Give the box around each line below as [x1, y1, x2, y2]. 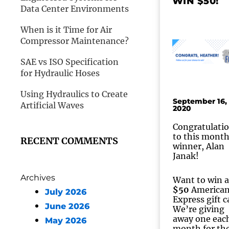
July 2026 [45, 187, 86, 197]
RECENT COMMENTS [20, 135, 118, 147]
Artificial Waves [20, 100, 84, 110]
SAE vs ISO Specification [20, 57, 119, 67]
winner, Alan [172, 141, 224, 151]
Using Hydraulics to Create [20, 89, 128, 99]
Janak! [172, 151, 199, 161]
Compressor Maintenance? [20, 36, 129, 46]
